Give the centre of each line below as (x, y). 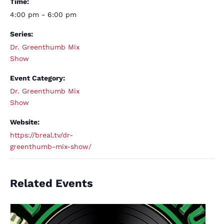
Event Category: (37, 78)
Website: (25, 122)
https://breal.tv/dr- (41, 135)
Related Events (51, 183)
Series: (21, 34)
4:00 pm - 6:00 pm (43, 14)
